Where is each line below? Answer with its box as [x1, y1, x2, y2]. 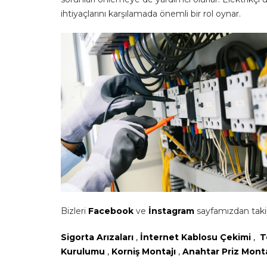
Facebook [88, 206, 133, 216]
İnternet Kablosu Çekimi [140, 232, 253, 243]
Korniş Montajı [111, 246, 178, 257]
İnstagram [148, 206, 194, 216]
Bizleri [61, 206, 86, 216]
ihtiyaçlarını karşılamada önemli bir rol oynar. [61, 8, 241, 19]
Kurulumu [61, 246, 107, 257]
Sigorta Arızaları [61, 232, 136, 243]
